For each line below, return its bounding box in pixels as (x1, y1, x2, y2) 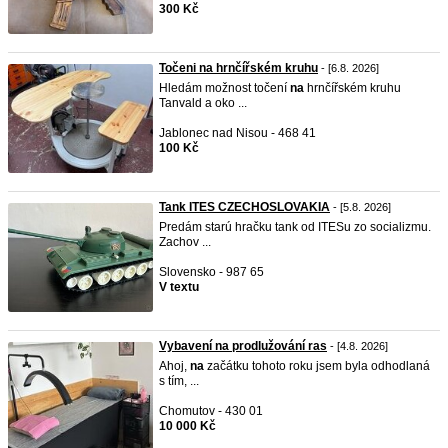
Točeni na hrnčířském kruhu (159, 61, 318, 75)
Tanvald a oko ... (159, 96, 247, 110)
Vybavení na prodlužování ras (159, 339, 327, 353)
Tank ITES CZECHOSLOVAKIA (159, 200, 330, 214)
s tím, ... (159, 374, 199, 388)
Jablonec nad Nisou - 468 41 (159, 126, 316, 140)
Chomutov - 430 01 (159, 404, 263, 418)
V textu (159, 280, 199, 294)
